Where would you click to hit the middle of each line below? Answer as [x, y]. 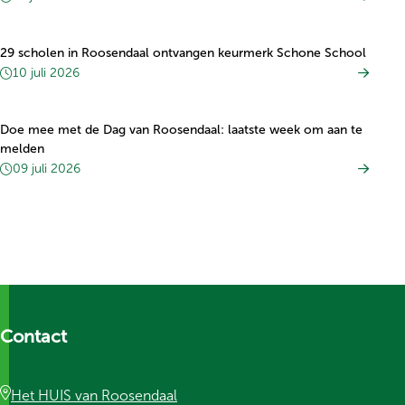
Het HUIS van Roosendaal [94, 396]
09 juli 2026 [47, 169]
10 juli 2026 [46, 73]
